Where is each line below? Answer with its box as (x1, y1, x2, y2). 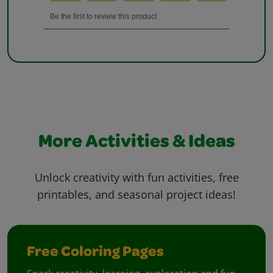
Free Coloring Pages (27, 246, 164, 261)
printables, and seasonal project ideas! (37, 187, 236, 202)
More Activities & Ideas (38, 134, 235, 153)
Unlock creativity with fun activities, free (34, 170, 239, 185)
